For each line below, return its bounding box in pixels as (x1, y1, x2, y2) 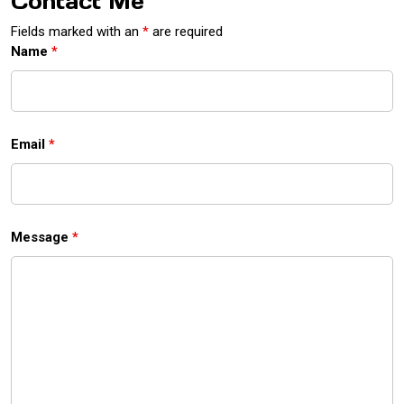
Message (11, 228, 72, 245)
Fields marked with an (11, 23, 142, 40)
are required (149, 23, 223, 40)
